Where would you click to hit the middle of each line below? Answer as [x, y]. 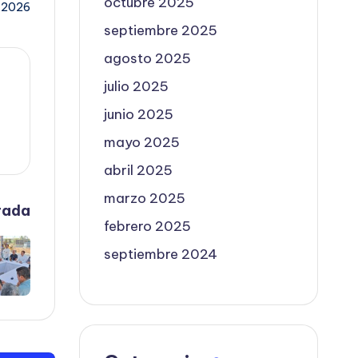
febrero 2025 [148, 226]
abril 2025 [139, 170]
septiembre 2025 [161, 30]
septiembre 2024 [161, 254]
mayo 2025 [142, 142]
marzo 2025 [145, 198]
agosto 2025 [148, 58]
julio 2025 [137, 86]
